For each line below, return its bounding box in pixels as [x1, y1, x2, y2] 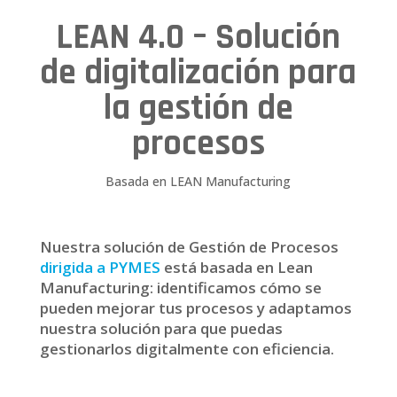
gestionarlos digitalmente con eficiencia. [39, 339, 334, 360]
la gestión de [103, 86, 293, 132]
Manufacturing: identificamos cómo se [39, 277, 322, 299]
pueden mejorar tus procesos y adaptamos [39, 298, 352, 319]
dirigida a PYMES [39, 257, 160, 278]
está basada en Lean [163, 257, 313, 278]
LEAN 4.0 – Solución [56, 15, 341, 61]
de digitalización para [40, 51, 357, 97]
